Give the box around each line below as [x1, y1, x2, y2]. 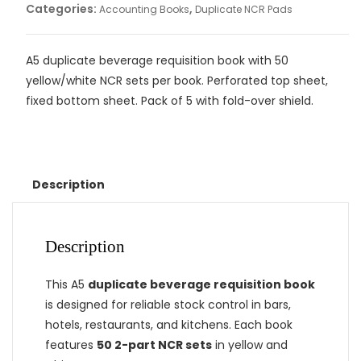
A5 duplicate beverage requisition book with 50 [25, 52, 288, 68]
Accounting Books [98, 2, 189, 16]
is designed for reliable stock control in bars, [45, 297, 291, 313]
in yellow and [212, 337, 288, 353]
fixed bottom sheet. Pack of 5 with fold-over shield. [25, 93, 313, 109]
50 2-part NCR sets [97, 337, 212, 353]
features [45, 337, 97, 353]
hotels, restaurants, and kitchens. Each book [45, 317, 293, 333]
